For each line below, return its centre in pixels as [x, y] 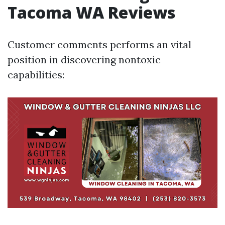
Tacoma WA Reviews [91, 13]
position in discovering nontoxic [84, 60]
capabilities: [36, 75]
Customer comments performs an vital [99, 45]
